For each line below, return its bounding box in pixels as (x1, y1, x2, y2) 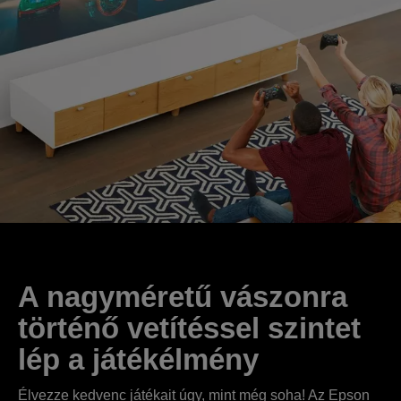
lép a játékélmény (18, 343, 259, 376)
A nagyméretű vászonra (18, 280, 347, 313)
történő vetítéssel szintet (18, 311, 361, 345)
